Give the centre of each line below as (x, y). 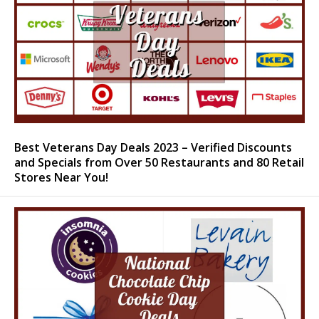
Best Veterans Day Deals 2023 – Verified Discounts (153, 147)
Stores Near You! (61, 177)
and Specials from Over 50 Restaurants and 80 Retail (159, 162)
